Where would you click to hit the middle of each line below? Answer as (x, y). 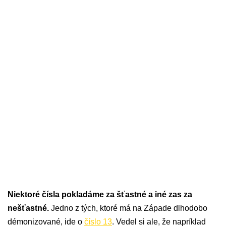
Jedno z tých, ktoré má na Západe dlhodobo (128, 208)
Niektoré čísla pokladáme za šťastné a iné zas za (100, 195)
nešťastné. (28, 208)
